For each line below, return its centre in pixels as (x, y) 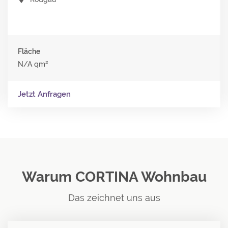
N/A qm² (33, 64)
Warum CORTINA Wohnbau (114, 177)
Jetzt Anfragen (44, 94)
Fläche (29, 51)
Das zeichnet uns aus (114, 197)
